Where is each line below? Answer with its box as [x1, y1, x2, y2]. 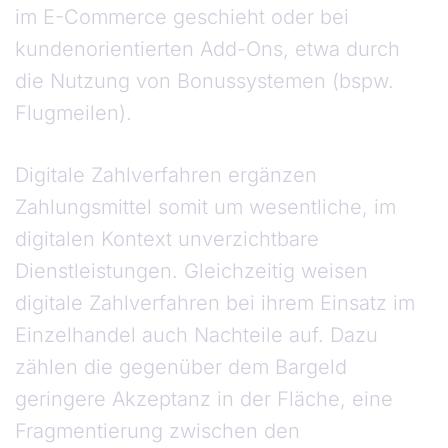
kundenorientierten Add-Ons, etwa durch [15, 37, 400, 62]
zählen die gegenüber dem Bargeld [15, 355, 347, 380]
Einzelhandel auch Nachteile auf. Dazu [15, 323, 378, 348]
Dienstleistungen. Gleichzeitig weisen [15, 259, 368, 284]
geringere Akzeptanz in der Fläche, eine [15, 387, 393, 412]
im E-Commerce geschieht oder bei [15, 5, 349, 30]
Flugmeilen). [15, 101, 132, 126]
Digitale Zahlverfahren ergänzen [15, 163, 317, 188]
